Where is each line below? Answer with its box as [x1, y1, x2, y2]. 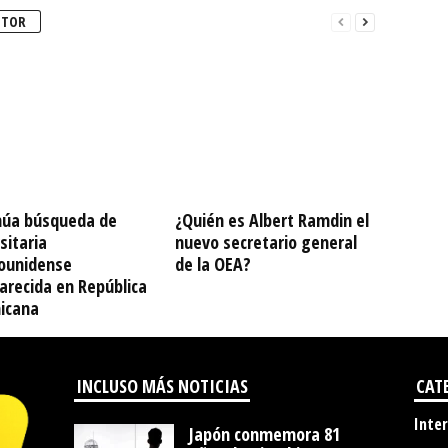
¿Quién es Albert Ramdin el [174, 208, 369, 232]
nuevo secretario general [174, 230, 357, 254]
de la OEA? [174, 252, 251, 276]
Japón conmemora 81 [188, 422, 340, 446]
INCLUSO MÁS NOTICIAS [75, 374, 248, 398]
